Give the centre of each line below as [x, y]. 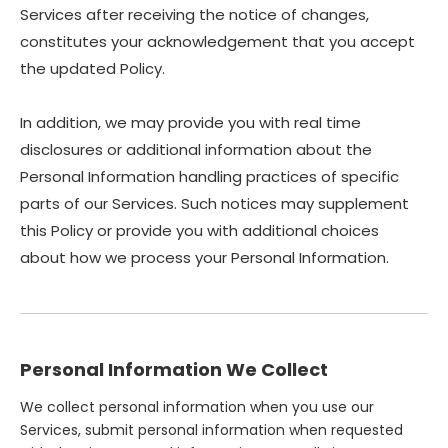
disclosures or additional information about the [196, 149]
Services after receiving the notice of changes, [194, 14]
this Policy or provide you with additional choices [199, 230]
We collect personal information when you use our [197, 407]
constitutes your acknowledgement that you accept [217, 41]
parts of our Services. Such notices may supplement [214, 203]
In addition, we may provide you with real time [190, 122]
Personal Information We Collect [174, 369]
